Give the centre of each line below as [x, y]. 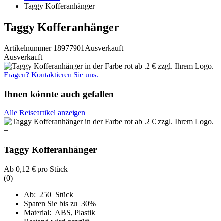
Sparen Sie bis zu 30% [61, 203]
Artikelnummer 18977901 [44, 48]
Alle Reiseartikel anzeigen [45, 113]
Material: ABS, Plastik [59, 212]
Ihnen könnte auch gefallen [59, 94]
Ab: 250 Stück [48, 194]
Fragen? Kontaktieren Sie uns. [51, 74]
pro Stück [52, 169]
